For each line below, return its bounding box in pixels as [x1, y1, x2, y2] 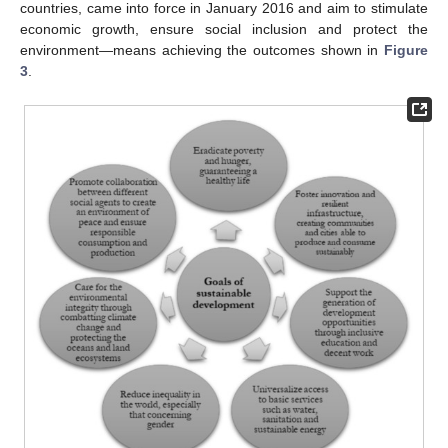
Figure [384, 42, 428, 59]
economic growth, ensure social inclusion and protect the [20, 21, 428, 38]
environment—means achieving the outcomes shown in [20, 42, 384, 59]
